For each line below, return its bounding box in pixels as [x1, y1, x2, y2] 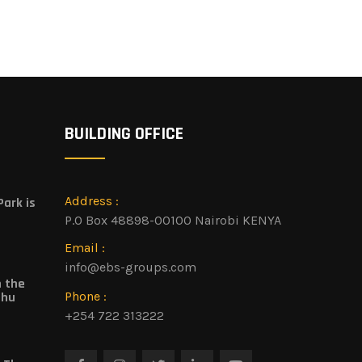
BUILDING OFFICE [65, 122, 184, 145]
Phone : [65, 288, 107, 304]
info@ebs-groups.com [65, 259, 197, 275]
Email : [65, 239, 106, 255]
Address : [65, 192, 120, 208]
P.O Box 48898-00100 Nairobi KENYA [65, 212, 282, 228]
